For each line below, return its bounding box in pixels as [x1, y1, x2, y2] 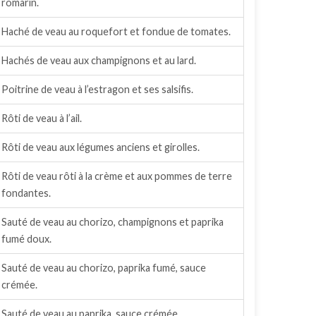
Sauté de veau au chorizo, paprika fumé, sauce [1, 262, 206, 274]
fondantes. [1, 187, 51, 199]
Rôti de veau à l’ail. [1, 112, 82, 124]
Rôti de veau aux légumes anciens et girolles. [1, 141, 200, 153]
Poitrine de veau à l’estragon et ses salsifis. [1, 83, 193, 95]
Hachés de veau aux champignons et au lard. [1, 54, 196, 66]
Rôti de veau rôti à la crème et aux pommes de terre [1, 170, 232, 182]
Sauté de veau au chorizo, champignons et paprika [1, 216, 224, 228]
